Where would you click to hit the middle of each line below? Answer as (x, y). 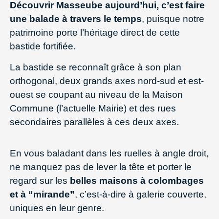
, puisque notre (173, 19)
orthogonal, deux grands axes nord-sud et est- (107, 81)
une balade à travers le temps (76, 19)
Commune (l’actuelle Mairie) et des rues (93, 108)
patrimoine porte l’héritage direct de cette (95, 33)
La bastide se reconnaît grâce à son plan (96, 67)
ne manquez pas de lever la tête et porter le (101, 167)
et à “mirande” (42, 194)
